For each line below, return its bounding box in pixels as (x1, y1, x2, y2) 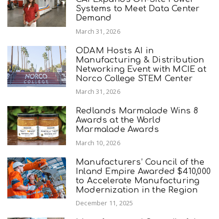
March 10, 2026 (76, 138, 120, 147)
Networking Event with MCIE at (76, 64, 206, 74)
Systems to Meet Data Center (76, 4, 200, 14)
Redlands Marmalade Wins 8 (76, 106, 198, 116)
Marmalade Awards (76, 125, 159, 134)
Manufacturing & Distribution (76, 55, 204, 65)
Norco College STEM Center (76, 73, 193, 83)
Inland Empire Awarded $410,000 (76, 166, 211, 176)
